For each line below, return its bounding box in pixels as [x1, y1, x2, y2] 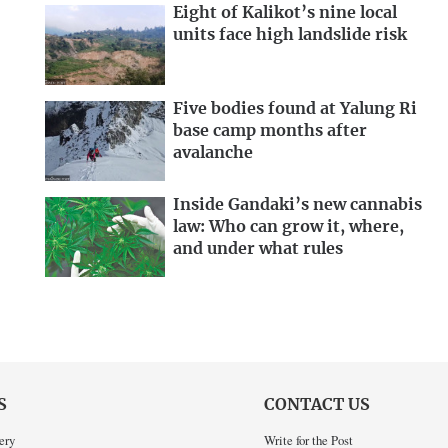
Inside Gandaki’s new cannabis [173, 197, 422, 213]
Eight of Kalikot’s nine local [173, 5, 397, 22]
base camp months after [173, 123, 367, 140]
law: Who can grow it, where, [173, 219, 404, 235]
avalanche [173, 145, 253, 162]
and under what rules [173, 241, 343, 257]
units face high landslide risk [173, 27, 407, 44]
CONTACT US [264, 396, 370, 413]
